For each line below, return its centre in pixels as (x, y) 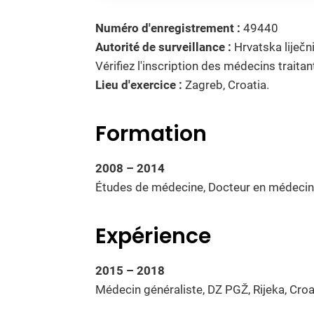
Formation (151, 134)
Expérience (153, 237)
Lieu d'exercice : (139, 85)
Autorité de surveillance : (163, 47)
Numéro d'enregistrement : (168, 28)
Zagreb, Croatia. (226, 85)
